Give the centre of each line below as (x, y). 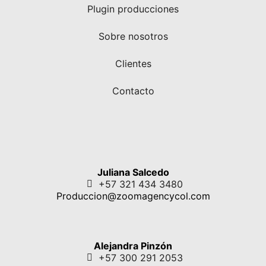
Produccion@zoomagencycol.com (133, 196)
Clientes (133, 63)
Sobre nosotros (133, 36)
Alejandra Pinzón (133, 246)
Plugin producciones (133, 9)
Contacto (133, 91)
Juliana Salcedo (133, 172)
